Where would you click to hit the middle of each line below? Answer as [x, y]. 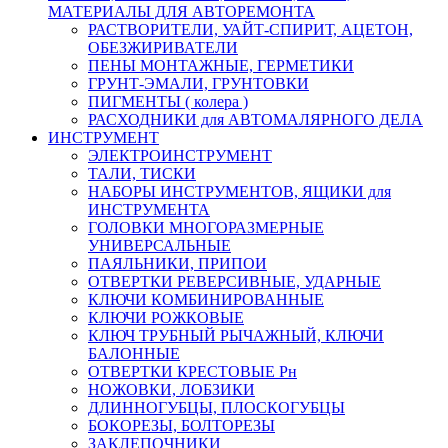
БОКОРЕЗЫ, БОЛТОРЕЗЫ [181, 425]
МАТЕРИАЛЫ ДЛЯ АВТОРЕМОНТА [181, 11]
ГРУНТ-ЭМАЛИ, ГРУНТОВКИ [198, 83]
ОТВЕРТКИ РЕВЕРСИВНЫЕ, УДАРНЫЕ [234, 281]
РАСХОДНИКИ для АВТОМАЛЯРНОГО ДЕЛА [255, 119]
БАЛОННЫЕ [134, 353]
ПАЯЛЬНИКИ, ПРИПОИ [177, 263]
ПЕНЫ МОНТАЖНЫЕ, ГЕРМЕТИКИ [221, 65]
